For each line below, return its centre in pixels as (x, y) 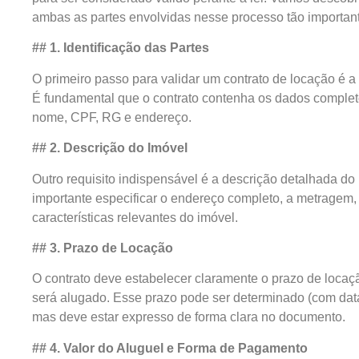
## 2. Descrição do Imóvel (110, 148)
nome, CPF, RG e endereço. (112, 117)
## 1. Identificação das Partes (121, 48)
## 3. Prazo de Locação (103, 248)
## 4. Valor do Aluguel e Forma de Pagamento (170, 348)
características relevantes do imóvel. (135, 217)
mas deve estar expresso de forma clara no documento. (189, 317)
